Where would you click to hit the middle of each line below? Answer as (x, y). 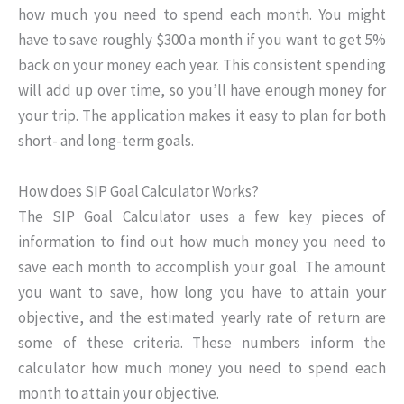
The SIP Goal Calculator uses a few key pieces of (202, 216)
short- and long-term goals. (106, 141)
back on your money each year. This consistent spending (202, 65)
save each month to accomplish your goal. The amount (202, 266)
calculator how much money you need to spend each (202, 367)
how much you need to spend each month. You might (202, 15)
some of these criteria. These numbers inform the (202, 342)
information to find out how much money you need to (202, 241)
